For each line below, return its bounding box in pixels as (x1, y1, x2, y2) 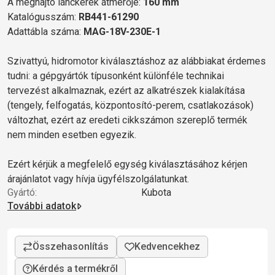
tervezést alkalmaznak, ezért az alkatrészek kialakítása (7, 84, 245, 96)
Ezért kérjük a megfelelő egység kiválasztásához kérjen (7, 158, 247, 170)
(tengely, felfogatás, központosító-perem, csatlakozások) (7, 99, 254, 111)
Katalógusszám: (7, 10, 79, 23)
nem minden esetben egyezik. (7, 128, 136, 141)
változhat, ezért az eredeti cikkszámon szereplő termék (7, 114, 247, 126)
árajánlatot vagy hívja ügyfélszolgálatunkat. (7, 172, 189, 185)
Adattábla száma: (7, 25, 83, 37)
